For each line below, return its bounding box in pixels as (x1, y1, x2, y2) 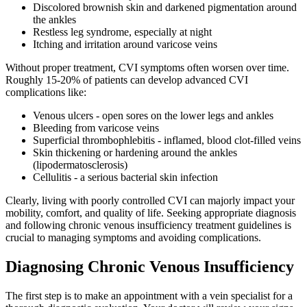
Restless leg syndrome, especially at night (33, 26, 212, 38)
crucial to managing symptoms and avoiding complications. (5, 232, 261, 244)
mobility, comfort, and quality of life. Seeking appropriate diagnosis (5, 207, 296, 219)
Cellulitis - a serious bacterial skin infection (33, 171, 218, 184)
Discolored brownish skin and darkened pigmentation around (33, 1, 297, 14)
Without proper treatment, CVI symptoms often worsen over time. (5, 62, 289, 74)
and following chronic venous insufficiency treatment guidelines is (5, 219, 291, 232)
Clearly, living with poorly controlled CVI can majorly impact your (5, 195, 295, 207)
